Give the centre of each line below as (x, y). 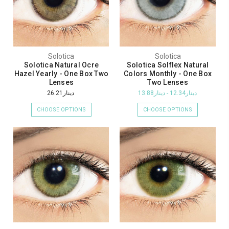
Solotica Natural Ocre (61, 65)
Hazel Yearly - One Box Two (61, 74)
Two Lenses (168, 83)
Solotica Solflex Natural (168, 65)
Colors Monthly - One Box (168, 74)
